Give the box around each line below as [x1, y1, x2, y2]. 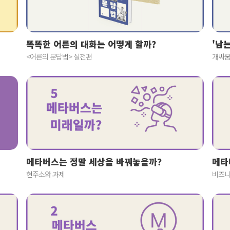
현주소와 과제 [26, 169, 65, 180]
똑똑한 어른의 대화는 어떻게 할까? [26, 37, 156, 51]
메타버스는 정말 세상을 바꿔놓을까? [26, 155, 162, 168]
